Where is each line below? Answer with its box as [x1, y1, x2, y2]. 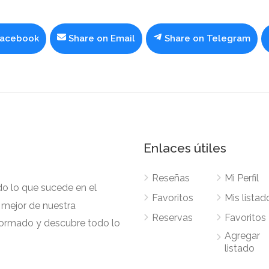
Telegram [207, 32, 250, 44]
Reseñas [152, 172, 190, 184]
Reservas [152, 211, 193, 223]
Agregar [225, 229, 261, 241]
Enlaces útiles [144, 140, 226, 156]
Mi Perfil [225, 172, 259, 184]
